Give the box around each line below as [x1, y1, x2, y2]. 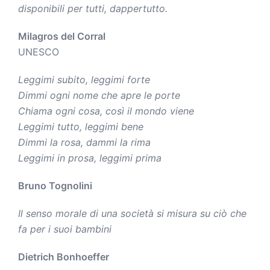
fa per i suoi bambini [18, 222, 111, 235]
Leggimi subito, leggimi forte [18, 73, 150, 86]
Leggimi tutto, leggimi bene [18, 120, 143, 133]
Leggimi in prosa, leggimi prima [18, 151, 162, 164]
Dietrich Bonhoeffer [18, 250, 109, 263]
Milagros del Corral [18, 30, 105, 42]
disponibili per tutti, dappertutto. [18, 2, 168, 14]
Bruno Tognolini [18, 179, 92, 192]
